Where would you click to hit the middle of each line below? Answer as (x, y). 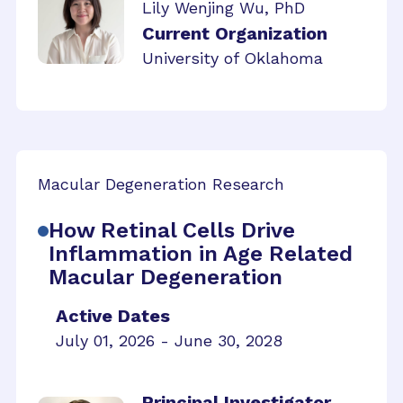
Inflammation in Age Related (201, 253)
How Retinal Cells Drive (172, 230)
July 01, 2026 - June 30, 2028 (169, 340)
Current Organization (235, 33)
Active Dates (113, 315)
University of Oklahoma (233, 58)
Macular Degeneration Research (161, 184)
